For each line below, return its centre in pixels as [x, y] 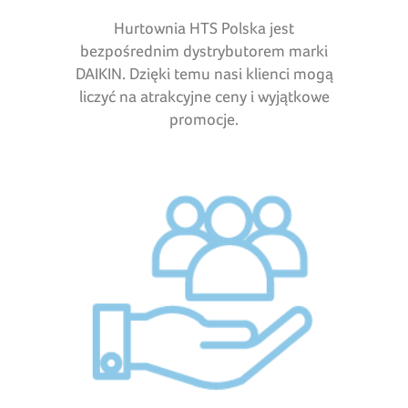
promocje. [204, 118]
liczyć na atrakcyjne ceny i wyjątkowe [204, 96]
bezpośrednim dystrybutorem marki [204, 50]
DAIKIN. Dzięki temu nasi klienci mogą [204, 73]
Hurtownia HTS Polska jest [204, 27]
